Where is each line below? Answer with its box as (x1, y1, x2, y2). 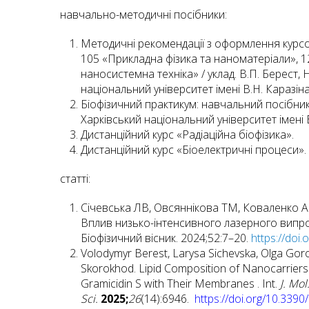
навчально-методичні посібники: (60, 7, 227, 22)
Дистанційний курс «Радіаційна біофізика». (81, 127, 294, 142)
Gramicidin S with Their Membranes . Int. (81, 276, 277, 291)
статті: (60, 171, 90, 186)
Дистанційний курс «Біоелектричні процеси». (81, 142, 306, 157)
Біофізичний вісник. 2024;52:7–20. (81, 230, 251, 246)
